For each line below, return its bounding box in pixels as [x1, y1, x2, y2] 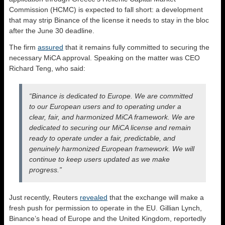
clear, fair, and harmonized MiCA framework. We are [29, 113, 195, 121]
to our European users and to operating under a [29, 102, 181, 110]
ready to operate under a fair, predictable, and [29, 134, 175, 142]
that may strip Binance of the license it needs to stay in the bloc [9, 16, 209, 24]
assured [38, 43, 63, 51]
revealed [80, 193, 107, 201]
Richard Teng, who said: [9, 64, 85, 72]
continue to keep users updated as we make [29, 155, 170, 163]
